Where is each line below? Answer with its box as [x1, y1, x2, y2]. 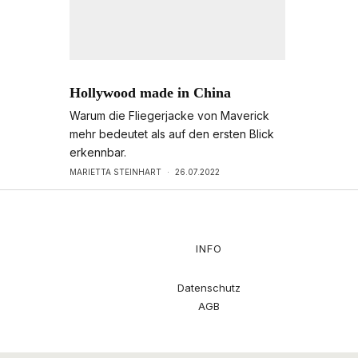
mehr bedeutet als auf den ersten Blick [70, 127, 274, 141]
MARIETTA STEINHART [70, 167, 161, 177]
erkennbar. [70, 145, 126, 160]
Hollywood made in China [70, 85, 231, 101]
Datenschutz [177, 281, 241, 295]
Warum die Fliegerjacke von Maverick [70, 109, 269, 123]
